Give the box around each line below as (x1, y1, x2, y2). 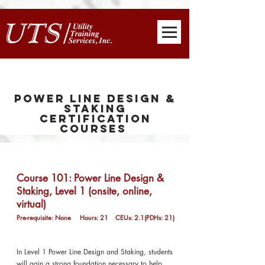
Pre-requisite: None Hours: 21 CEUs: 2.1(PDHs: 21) (17, 213, 174, 222)
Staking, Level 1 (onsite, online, (17, 185, 152, 198)
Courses (59, 122, 131, 135)
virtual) (17, 198, 85, 211)
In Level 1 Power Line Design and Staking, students (17, 247, 173, 257)
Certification (39, 112, 151, 125)
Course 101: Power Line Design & (17, 172, 164, 185)
